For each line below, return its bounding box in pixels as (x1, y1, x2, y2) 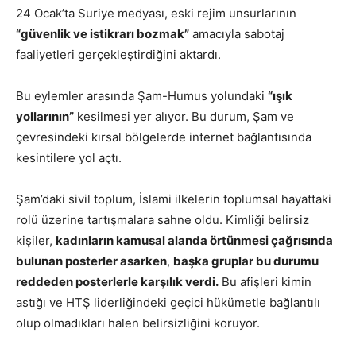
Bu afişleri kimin (219, 274, 311, 290)
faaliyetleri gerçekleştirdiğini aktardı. (16, 47, 221, 63)
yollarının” (16, 109, 74, 125)
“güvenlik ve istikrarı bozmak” (16, 26, 189, 42)
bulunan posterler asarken (16, 253, 167, 269)
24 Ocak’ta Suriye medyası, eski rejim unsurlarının (16, 6, 296, 21)
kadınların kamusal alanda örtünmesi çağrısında (56, 233, 333, 249)
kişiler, (16, 233, 56, 249)
